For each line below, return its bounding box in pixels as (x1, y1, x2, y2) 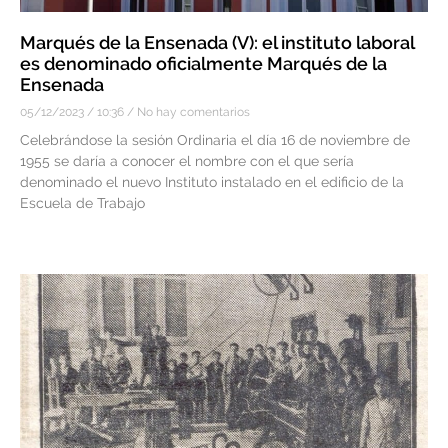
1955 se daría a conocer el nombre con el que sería (20, 153, 354, 170)
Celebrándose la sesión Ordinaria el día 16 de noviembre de (20, 132, 410, 149)
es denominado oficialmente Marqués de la (20, 53, 387, 75)
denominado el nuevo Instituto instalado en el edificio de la (20, 174, 404, 191)
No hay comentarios (134, 105, 250, 120)
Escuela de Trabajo (20, 195, 145, 212)
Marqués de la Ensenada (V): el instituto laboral (20, 32, 414, 54)
